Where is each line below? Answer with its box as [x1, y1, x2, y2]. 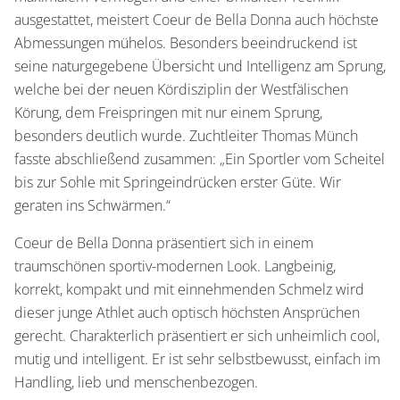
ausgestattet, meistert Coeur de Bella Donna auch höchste [14, 9, 379, 29]
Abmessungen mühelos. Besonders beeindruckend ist [14, 32, 357, 53]
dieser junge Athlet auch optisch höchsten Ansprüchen [14, 302, 360, 322]
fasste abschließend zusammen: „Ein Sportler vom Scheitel [14, 148, 385, 169]
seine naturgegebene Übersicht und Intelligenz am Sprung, [14, 55, 386, 76]
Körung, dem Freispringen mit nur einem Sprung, [14, 102, 322, 122]
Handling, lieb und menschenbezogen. [14, 371, 258, 392]
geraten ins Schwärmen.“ [14, 195, 171, 215]
